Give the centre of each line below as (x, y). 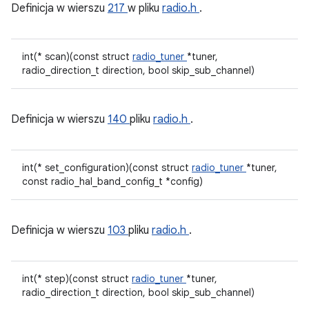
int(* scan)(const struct (77, 57)
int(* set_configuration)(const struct (107, 168)
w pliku (145, 8)
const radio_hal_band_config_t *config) (112, 181)
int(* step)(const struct (77, 279)
